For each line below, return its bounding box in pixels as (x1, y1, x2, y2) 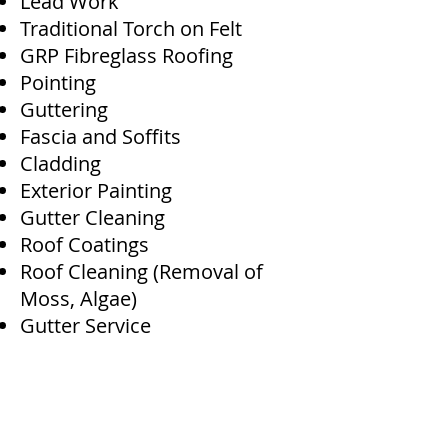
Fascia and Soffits (20, 123, 181, 150)
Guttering (20, 96, 108, 123)
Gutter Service (20, 312, 151, 339)
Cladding (20, 150, 101, 177)
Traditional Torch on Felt (20, 15, 242, 42)
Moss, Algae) (20, 285, 137, 312)
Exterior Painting (20, 177, 172, 204)
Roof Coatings (20, 231, 149, 258)
